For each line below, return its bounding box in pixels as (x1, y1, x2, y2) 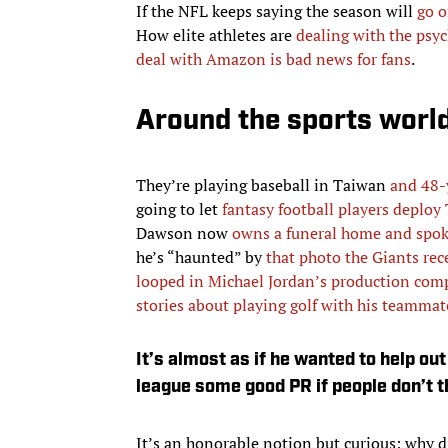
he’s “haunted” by (136, 245, 266, 268)
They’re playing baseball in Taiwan (136, 173, 390, 196)
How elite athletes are (136, 23, 296, 46)
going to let (136, 197, 222, 220)
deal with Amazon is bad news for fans (136, 47, 411, 70)
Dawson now (136, 221, 232, 244)
